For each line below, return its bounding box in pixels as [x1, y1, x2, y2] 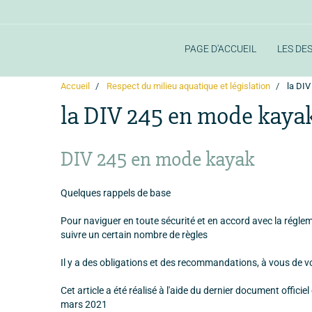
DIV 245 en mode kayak [61, 146, 254, 172]
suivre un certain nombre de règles [61, 228, 208, 240]
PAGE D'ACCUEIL [184, 43, 256, 54]
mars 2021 [61, 298, 107, 310]
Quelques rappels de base [61, 187, 171, 198]
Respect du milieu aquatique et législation [107, 80, 270, 91]
